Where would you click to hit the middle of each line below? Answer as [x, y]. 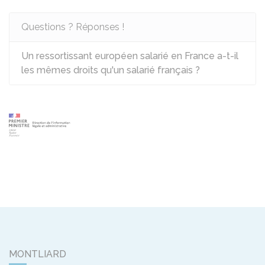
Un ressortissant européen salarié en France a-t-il [130, 56]
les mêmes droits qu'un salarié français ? [111, 70]
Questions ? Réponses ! [73, 27]
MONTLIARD [38, 254]
